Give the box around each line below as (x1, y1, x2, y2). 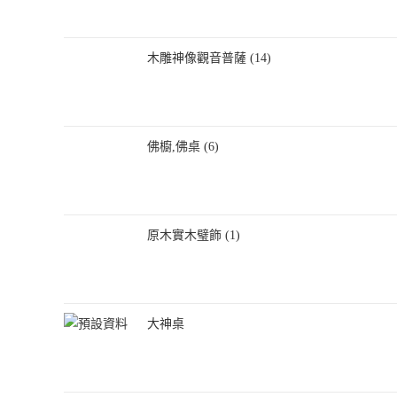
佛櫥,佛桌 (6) (147, 140, 219, 153)
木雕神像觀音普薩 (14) (147, 51, 271, 65)
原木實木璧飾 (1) (147, 229, 240, 242)
